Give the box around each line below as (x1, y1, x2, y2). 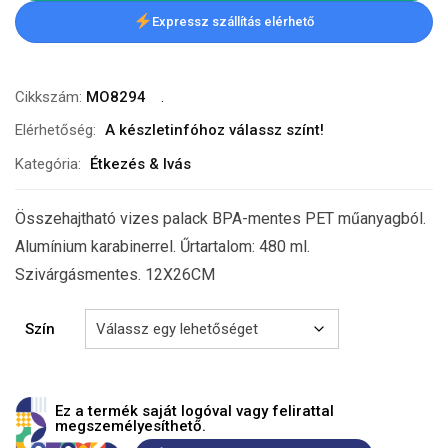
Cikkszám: (15, 87, 86, 106)
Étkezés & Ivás (90, 154, 191, 173)
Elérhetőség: (15, 120, 96, 139)
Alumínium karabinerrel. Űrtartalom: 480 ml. (15, 236, 310, 256)
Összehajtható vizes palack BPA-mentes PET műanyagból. (15, 208, 426, 228)
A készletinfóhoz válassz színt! (105, 120, 324, 139)
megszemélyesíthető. (55, 416, 206, 435)
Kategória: (15, 154, 81, 173)
